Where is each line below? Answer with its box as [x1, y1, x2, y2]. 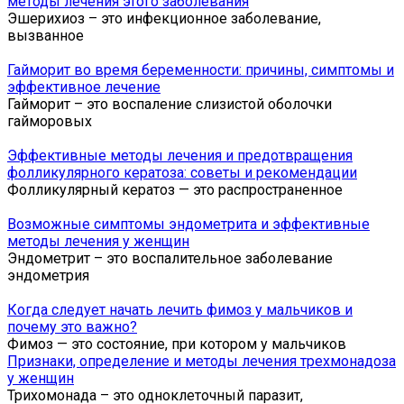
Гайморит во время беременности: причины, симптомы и [7, 60, 394, 78]
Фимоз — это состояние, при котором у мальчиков [7, 335, 346, 353]
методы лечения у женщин [7, 232, 189, 250]
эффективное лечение [7, 78, 161, 96]
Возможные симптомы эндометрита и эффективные [7, 215, 370, 233]
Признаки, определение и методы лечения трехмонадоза [7, 352, 396, 370]
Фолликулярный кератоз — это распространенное [7, 180, 343, 198]
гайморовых [7, 112, 92, 130]
